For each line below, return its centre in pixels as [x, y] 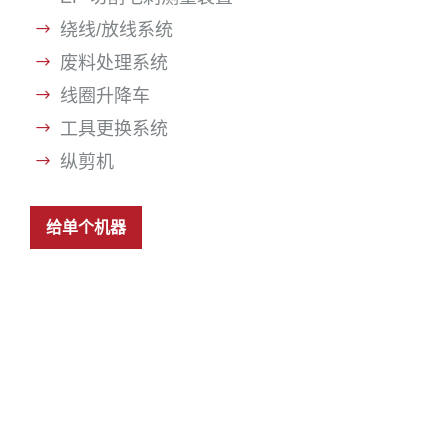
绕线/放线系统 [116, 30]
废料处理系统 [114, 63]
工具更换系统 [114, 129]
